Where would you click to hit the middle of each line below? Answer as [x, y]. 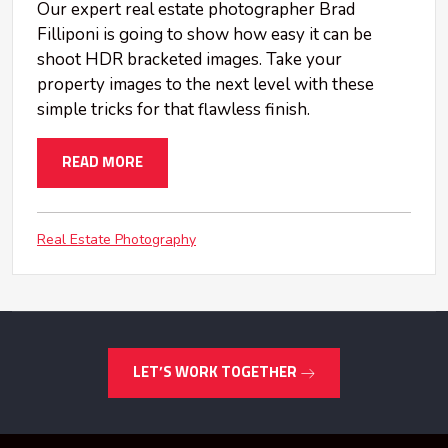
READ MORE [102, 163]
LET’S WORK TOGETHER [216, 373]
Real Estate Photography [116, 240]
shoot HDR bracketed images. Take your [189, 60]
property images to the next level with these [205, 85]
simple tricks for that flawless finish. [173, 110]
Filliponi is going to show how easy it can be [204, 35]
